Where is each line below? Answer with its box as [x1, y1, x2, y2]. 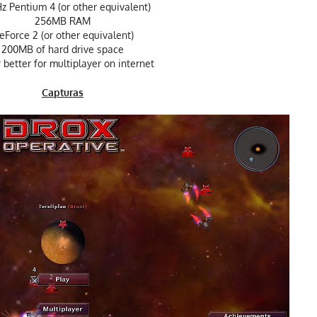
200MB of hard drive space [1, 42, 124, 55]
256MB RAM [35, 14, 91, 27]
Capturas [42, 86, 83, 98]
